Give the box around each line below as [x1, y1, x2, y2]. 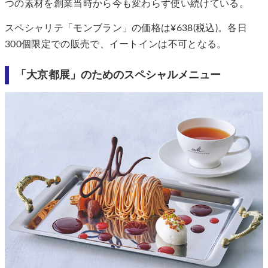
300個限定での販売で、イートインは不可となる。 [5, 39, 227, 50]
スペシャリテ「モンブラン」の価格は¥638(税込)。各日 [5, 23, 247, 33]
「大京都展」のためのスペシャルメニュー [16, 69, 221, 81]
